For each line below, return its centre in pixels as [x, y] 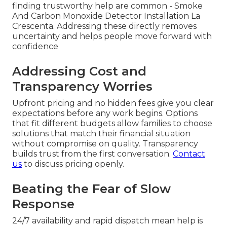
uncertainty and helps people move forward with [112, 36]
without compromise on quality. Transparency [105, 144]
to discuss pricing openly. [73, 164]
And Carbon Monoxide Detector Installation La [106, 16]
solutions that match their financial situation [101, 134]
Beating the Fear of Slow [91, 189]
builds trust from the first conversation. [92, 154]
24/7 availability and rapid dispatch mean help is [107, 221]
